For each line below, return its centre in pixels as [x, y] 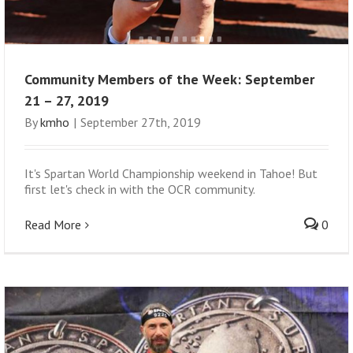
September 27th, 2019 [141, 122]
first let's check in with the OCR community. [140, 189]
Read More [53, 224]
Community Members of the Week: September [169, 79]
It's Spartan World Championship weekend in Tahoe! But [171, 173]
